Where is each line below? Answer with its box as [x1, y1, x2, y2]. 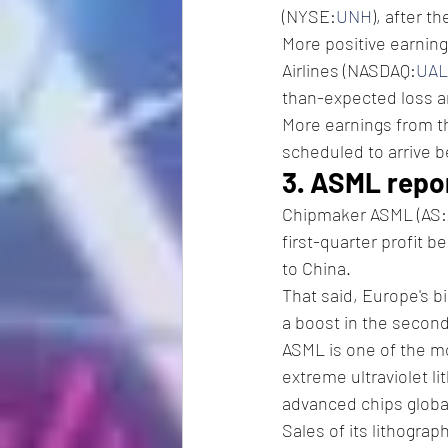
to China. [282, 256, 351, 279]
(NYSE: [282, 4, 336, 27]
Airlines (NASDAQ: [282, 58, 416, 81]
